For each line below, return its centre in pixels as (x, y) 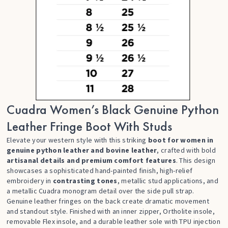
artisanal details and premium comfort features (91, 160)
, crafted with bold (186, 150)
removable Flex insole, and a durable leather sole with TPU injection (114, 221)
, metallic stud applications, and (168, 180)
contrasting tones (85, 180)
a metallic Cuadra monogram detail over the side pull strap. (101, 191)
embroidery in (30, 180)
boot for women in (181, 140)
